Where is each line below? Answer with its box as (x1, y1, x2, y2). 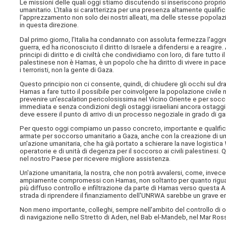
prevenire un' (20, 95, 58, 103)
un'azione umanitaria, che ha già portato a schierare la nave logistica (20, 140, 225, 148)
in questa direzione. (20, 21, 79, 29)
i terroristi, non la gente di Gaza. (20, 66, 115, 74)
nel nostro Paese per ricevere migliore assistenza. (20, 155, 171, 163)
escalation (58, 95, 88, 103)
